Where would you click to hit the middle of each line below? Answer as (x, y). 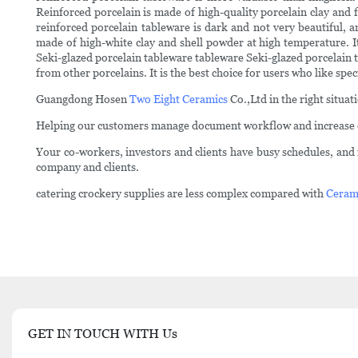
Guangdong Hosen (83, 99)
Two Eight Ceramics (179, 99)
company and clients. (88, 167)
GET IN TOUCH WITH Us (103, 334)
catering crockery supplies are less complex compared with (181, 194)
